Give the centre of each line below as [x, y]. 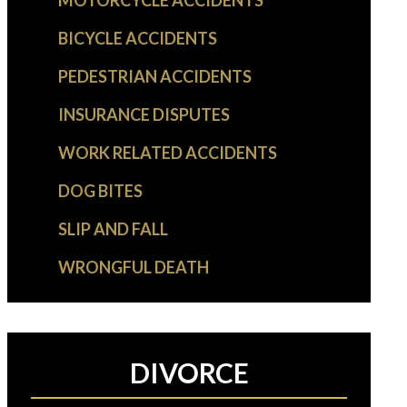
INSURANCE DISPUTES [144, 115]
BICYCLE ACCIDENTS [138, 39]
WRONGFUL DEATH [134, 268]
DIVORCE [189, 373]
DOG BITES [100, 191]
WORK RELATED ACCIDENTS [168, 153]
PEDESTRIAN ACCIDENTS [155, 77]
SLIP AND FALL [113, 229]
